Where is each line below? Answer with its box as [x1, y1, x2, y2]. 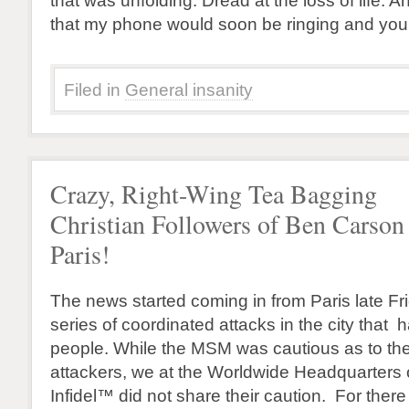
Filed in [64, 79, 121, 100]
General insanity [125, 79, 253, 100]
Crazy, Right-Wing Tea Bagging [50, 177, 377, 211]
